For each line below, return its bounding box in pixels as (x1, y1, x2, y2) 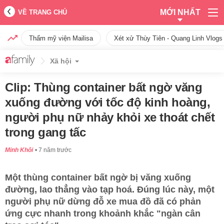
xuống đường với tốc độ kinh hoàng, (5, 95, 210, 109)
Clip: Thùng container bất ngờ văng (5, 80, 202, 94)
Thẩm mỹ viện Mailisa (29, 34, 93, 42)
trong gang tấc (5, 125, 85, 139)
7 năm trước (38, 146, 71, 153)
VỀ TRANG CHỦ (18, 8, 67, 16)
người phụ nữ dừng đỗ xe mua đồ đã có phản (5, 196, 201, 206)
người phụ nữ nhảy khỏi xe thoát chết (5, 110, 214, 124)
